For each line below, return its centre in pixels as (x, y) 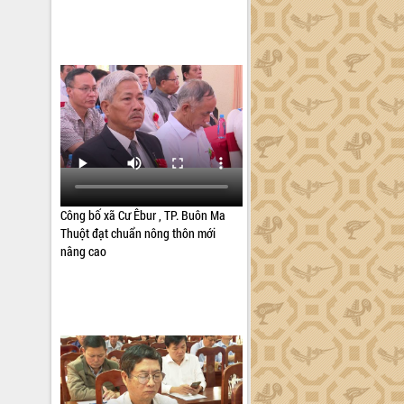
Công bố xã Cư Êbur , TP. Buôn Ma (143, 215)
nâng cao (84, 251)
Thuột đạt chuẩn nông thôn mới (138, 233)
